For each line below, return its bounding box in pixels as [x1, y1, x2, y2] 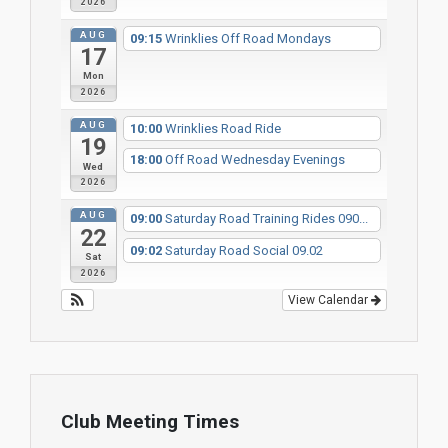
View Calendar [288, 293, 371, 308]
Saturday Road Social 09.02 [164, 242, 323, 258]
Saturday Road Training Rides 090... [164, 210, 368, 226]
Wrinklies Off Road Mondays [164, 30, 331, 46]
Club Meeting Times [61, 409, 239, 433]
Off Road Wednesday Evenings [164, 152, 345, 168]
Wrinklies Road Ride [164, 120, 281, 136]
